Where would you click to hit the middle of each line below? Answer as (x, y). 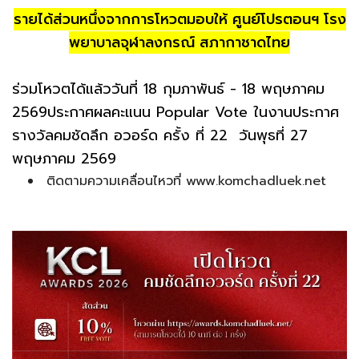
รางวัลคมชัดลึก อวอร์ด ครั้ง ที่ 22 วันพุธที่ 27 (160, 135)
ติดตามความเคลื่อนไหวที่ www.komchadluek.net (186, 181)
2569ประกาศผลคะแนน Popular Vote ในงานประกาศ (175, 112)
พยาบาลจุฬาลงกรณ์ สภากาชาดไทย (179, 42)
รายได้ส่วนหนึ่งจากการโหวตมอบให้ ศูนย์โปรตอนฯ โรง (179, 19)
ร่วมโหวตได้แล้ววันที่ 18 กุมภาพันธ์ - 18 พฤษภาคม (168, 89)
